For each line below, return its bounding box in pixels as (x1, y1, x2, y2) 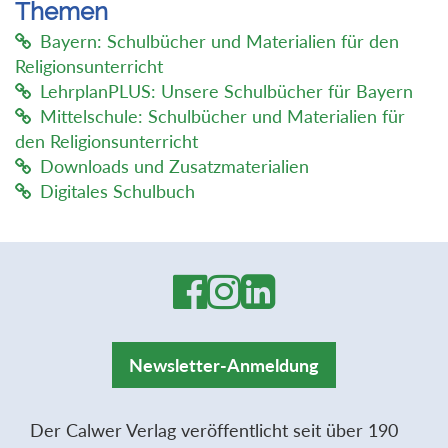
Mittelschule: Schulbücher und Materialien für (40, 105, 405, 128)
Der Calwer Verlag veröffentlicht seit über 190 (30, 418, 398, 441)
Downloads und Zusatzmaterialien (40, 155, 309, 178)
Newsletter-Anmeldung (129, 353, 319, 376)
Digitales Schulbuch (40, 180, 195, 203)
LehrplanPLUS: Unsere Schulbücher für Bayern (40, 80, 413, 103)
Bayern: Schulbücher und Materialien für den (40, 30, 399, 53)
